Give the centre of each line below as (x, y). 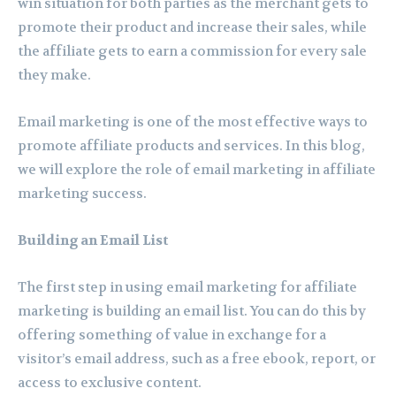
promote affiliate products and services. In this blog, (191, 146)
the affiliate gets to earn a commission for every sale (192, 52)
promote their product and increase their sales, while (192, 28)
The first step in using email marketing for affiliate (187, 288)
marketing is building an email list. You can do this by (192, 312)
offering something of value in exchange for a (172, 335)
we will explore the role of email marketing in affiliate (197, 170)
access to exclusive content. (110, 383)
